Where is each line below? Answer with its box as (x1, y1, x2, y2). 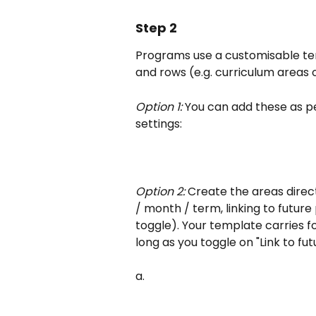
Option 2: (135, 183, 185, 200)
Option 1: (135, 98, 182, 115)
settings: (135, 115, 182, 132)
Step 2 (135, 19, 177, 37)
